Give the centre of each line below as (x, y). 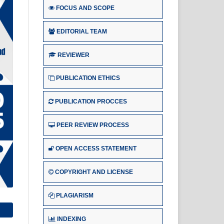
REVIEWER (73, 55)
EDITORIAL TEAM (82, 31)
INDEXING (71, 219)
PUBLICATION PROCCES (91, 102)
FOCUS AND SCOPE (85, 8)
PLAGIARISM (75, 196)
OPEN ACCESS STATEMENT (96, 149)
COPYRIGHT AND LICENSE (94, 172)
